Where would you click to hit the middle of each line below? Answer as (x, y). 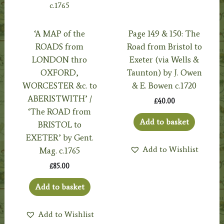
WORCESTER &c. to (59, 86)
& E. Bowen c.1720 (164, 86)
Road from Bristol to (164, 47)
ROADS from (60, 47)
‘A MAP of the (60, 34)
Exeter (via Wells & (164, 60)
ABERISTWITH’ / (59, 99)
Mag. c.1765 (59, 151)
